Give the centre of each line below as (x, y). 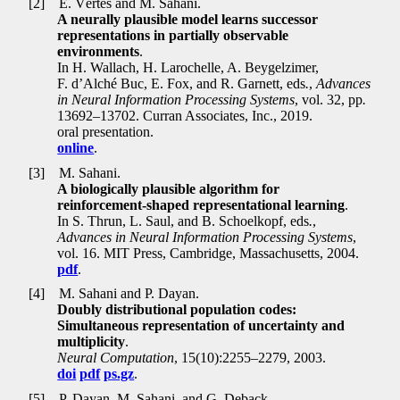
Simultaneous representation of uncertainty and (201, 326)
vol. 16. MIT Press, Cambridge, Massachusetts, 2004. (208, 253)
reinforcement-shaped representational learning (201, 204)
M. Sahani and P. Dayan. (128, 294)
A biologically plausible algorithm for (169, 188)
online (76, 148)
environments (99, 52)
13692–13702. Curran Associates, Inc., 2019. (185, 116)
